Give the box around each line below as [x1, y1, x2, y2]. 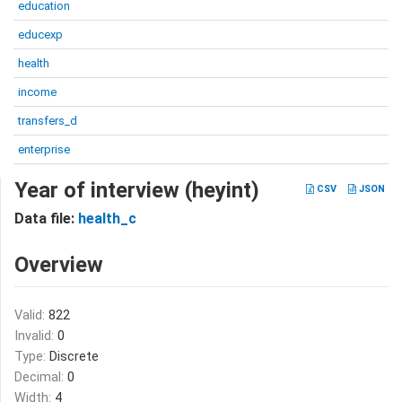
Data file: [14, 210, 78, 227]
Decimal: [14, 370, 67, 385]
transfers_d [18, 114, 77, 127]
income [18, 85, 57, 99]
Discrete [49, 349, 99, 364]
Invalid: [14, 328, 57, 344]
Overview [14, 252, 103, 277]
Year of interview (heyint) [14, 178, 259, 203]
